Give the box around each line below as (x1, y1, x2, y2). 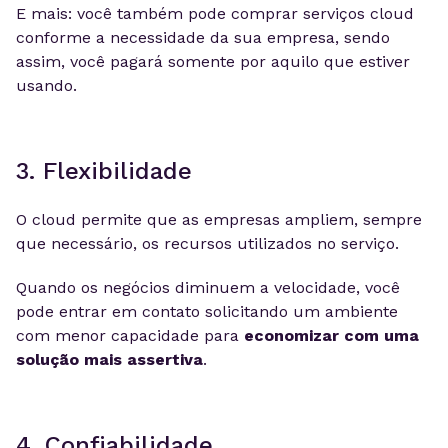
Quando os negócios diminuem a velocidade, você (16, 278, 400, 297)
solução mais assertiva (16, 350, 203, 369)
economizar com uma (244, 326, 419, 345)
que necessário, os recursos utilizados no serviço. (16, 234, 399, 253)
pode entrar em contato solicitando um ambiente (16, 302, 398, 321)
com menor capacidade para (16, 326, 244, 345)
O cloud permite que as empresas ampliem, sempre (16, 210, 422, 229)
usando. (16, 76, 77, 95)
